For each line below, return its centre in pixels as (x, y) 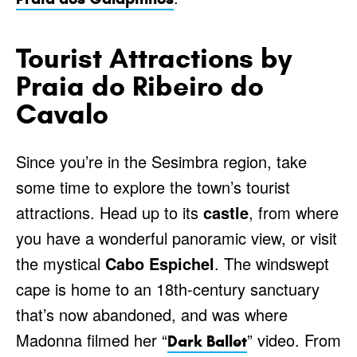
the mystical (61, 264)
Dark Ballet (207, 342)
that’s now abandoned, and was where (152, 315)
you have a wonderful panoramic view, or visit (177, 238)
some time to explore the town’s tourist (153, 187)
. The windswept (272, 264)
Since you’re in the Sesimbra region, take (161, 162)
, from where (294, 213)
